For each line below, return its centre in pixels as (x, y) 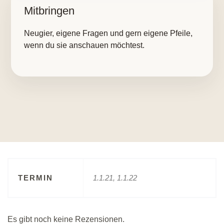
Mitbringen (49, 11)
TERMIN (35, 177)
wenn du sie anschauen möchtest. (84, 45)
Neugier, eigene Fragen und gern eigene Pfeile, (108, 33)
